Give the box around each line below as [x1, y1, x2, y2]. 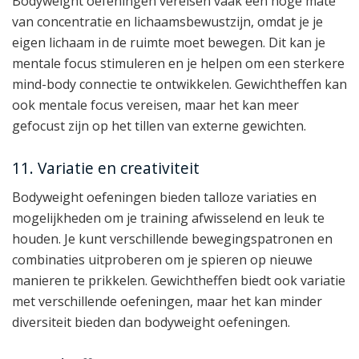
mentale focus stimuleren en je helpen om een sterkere [12, 54, 345, 73]
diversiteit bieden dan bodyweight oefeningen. [12, 313, 290, 332]
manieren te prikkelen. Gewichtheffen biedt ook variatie [12, 272, 345, 290]
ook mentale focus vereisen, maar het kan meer [12, 96, 299, 115]
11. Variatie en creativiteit [12, 156, 200, 179]
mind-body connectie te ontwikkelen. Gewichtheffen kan [12, 75, 347, 94]
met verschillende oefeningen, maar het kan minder [12, 292, 322, 311]
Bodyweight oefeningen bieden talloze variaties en [12, 188, 317, 207]
